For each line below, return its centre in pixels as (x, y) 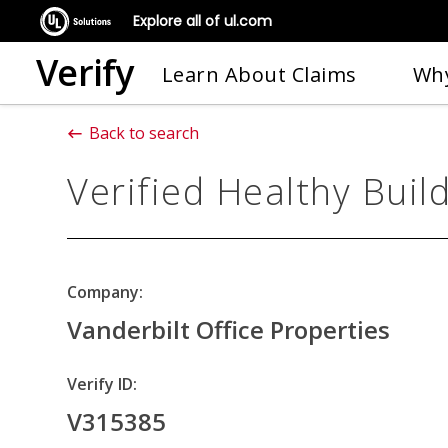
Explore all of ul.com (202, 20)
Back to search (144, 133)
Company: (105, 292)
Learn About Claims (259, 74)
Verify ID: (102, 384)
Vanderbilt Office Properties (228, 329)
